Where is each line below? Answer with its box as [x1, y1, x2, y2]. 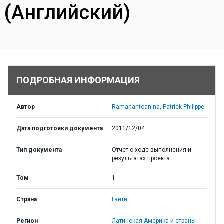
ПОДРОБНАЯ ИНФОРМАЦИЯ [16, 75, 140, 85]
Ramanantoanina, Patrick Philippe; [112, 103, 205, 110]
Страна [16, 196, 37, 203]
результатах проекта [112, 155, 170, 162]
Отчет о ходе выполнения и [112, 146, 191, 153]
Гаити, [112, 196, 129, 203]
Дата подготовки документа [16, 125, 103, 132]
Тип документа [16, 146, 62, 153]
